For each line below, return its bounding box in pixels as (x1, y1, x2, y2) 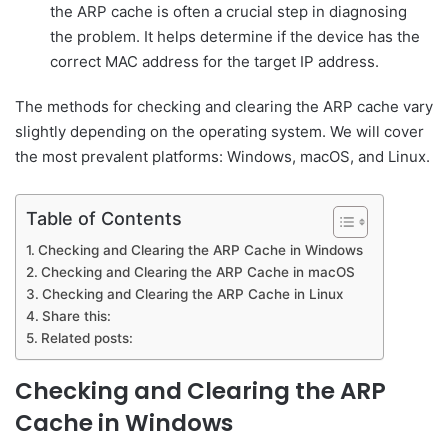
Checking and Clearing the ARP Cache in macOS (40, 264, 355, 281)
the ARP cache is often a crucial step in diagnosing (50, 2, 407, 22)
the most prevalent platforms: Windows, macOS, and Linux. (15, 147, 430, 167)
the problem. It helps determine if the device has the (50, 27, 420, 47)
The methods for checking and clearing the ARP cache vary (15, 97, 433, 117)
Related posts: (40, 330, 133, 347)
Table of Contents (26, 208, 182, 230)
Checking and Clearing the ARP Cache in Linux (41, 286, 343, 303)
